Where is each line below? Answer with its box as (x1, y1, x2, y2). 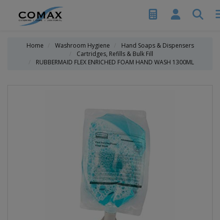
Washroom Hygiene (55, 41, 110, 50)
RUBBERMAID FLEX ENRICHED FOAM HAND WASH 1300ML (36, 58, 194, 66)
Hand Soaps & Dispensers (121, 41, 194, 50)
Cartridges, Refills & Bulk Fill (77, 50, 153, 58)
